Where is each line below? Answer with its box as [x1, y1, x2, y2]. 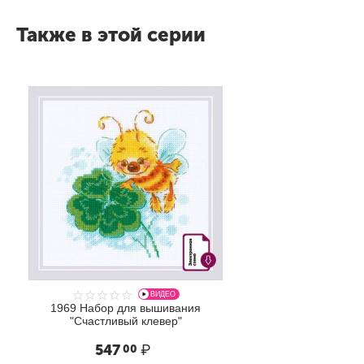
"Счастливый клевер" [69, 314, 182, 327]
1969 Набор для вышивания [50, 301, 201, 314]
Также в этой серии [16, 22, 206, 46]
